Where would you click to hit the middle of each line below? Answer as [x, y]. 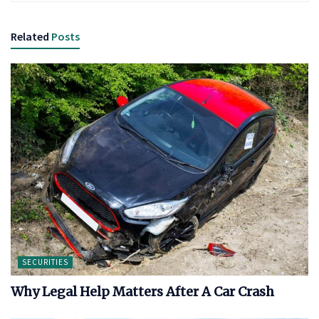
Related [30, 36]
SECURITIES [45, 262]
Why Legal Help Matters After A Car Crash [142, 292]
